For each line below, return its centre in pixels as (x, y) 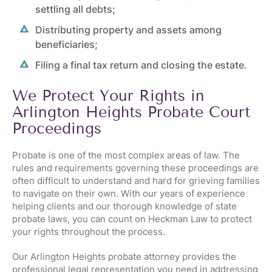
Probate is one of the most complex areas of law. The (126, 155)
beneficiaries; (66, 44)
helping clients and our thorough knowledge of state (124, 206)
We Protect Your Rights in (108, 96)
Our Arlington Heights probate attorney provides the (124, 257)
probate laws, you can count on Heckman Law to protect (132, 219)
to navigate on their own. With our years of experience (129, 193)
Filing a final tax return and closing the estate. (142, 65)
